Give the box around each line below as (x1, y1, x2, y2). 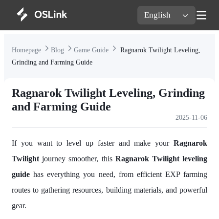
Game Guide (74, 46, 110, 54)
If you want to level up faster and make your (12, 139, 174, 148)
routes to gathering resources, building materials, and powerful (12, 186, 207, 195)
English (144, 10, 171, 20)
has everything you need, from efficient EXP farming (30, 170, 207, 179)
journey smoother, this (39, 154, 115, 163)
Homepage (12, 46, 43, 54)
